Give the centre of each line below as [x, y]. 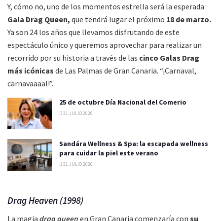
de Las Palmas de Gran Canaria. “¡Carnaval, [125, 71]
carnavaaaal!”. [30, 83]
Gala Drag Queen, [39, 19]
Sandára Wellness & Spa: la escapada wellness [134, 144]
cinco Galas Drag [169, 58]
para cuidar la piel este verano [109, 153]
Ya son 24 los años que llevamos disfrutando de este [93, 32]
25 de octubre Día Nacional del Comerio [123, 102]
